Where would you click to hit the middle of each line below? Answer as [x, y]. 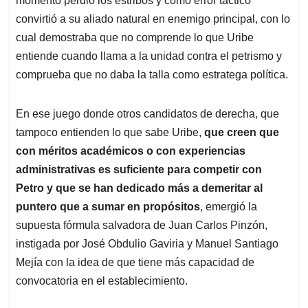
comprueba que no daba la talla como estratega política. [152, 75]
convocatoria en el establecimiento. [102, 281]
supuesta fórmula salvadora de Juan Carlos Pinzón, [142, 225]
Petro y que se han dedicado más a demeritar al [139, 188]
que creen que [242, 133]
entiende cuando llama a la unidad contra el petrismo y [149, 56]
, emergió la [229, 207]
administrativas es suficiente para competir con [139, 170]
